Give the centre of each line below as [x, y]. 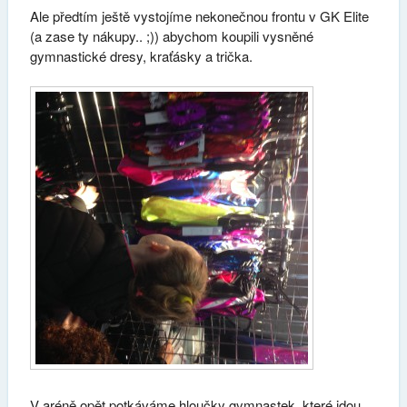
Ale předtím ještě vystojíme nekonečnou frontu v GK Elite [199, 15]
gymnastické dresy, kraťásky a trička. [141, 55]
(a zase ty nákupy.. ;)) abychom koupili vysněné [171, 35]
